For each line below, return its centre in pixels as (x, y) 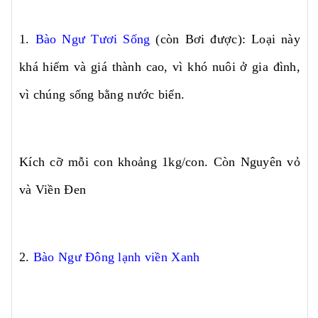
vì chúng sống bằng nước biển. (102, 94)
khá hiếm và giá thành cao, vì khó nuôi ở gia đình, (160, 67)
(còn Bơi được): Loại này (225, 39)
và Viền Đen (53, 190)
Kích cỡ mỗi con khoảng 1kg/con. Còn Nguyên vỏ (160, 162)
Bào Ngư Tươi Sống (93, 39)
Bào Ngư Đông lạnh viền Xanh (116, 257)
